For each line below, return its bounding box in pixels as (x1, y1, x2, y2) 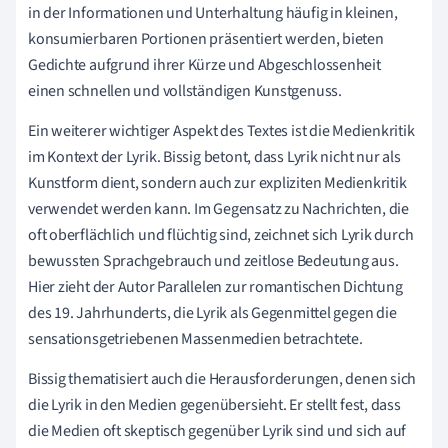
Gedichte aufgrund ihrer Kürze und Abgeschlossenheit (28, 54, 381, 77)
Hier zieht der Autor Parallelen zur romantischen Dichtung (28, 276, 403, 299)
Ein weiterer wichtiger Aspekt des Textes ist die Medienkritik (28, 120, 415, 143)
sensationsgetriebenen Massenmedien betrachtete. (28, 328, 363, 351)
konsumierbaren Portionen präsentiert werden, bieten (28, 28, 384, 51)
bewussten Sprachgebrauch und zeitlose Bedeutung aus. (28, 250, 399, 273)
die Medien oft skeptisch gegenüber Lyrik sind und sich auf (28, 420, 407, 443)
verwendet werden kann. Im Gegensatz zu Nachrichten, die (28, 198, 409, 221)
